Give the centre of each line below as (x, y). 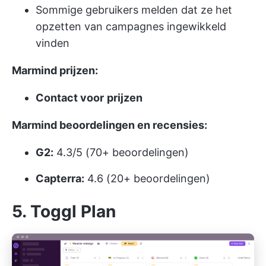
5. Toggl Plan (64, 212)
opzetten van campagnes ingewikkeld (131, 27)
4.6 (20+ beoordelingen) (147, 179)
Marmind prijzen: (55, 71)
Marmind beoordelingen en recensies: (110, 125)
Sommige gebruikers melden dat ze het (134, 10)
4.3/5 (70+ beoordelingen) (121, 153)
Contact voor (70, 98)
